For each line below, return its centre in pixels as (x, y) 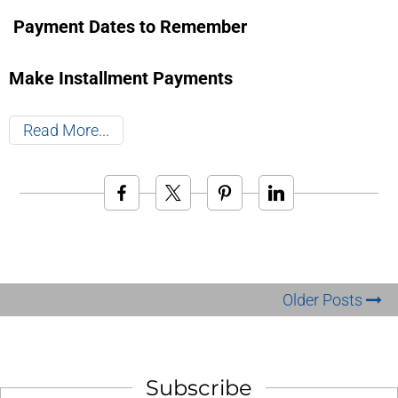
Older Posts (324, 300)
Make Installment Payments (121, 79)
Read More (61, 131)
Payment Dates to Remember (130, 27)
